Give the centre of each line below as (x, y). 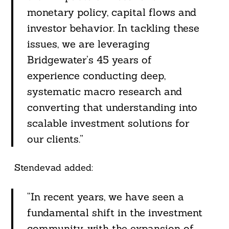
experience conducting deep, (96, 76)
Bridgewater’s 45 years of (89, 60)
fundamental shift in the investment (114, 213)
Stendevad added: (52, 168)
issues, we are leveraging (88, 44)
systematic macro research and (104, 91)
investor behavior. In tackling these (113, 28)
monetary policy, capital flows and (111, 12)
